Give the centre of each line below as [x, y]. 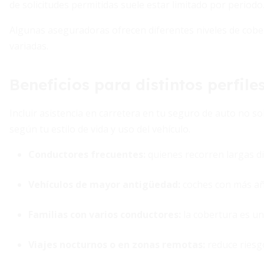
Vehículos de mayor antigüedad [103, 184]
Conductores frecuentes [86, 154]
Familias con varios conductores [103, 214]
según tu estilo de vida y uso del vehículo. [100, 129]
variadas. [29, 46]
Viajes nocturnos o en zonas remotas [115, 245]
